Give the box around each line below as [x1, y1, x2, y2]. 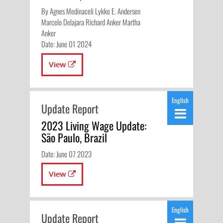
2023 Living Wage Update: [41, 117, 146, 133]
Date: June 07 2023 [41, 148, 92, 159]
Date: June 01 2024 [41, 38, 92, 50]
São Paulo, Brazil [41, 129, 107, 145]
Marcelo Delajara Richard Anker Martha [41, 16, 140, 28]
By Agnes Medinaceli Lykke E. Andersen [41, 5, 140, 17]
